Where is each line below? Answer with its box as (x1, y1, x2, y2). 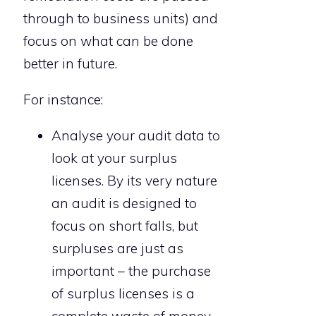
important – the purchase (51, 262, 211, 280)
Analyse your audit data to (51, 127, 220, 145)
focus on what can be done (23, 32, 193, 50)
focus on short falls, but (51, 217, 198, 235)
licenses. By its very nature (51, 172, 217, 190)
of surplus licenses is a (51, 285, 195, 303)
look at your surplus (51, 150, 177, 167)
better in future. (23, 55, 117, 73)
